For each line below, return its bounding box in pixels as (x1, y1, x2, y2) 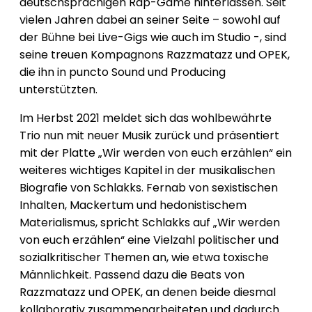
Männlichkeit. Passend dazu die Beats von (19, 267, 244, 283)
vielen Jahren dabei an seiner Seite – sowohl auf (19, 12, 281, 29)
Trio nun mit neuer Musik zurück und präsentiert (19, 127, 279, 144)
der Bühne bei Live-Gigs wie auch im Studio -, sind (19, 29, 286, 46)
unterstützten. (19, 81, 97, 98)
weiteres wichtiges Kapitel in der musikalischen (19, 162, 275, 179)
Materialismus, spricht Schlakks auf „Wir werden (19, 214, 280, 231)
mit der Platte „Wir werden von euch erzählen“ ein (19, 145, 292, 162)
